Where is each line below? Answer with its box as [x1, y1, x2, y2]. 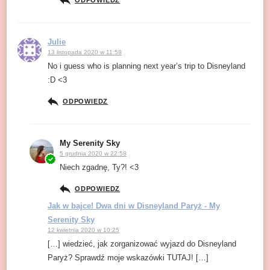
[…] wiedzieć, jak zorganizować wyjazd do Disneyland [48, 239, 236, 248]
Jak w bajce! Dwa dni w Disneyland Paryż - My [48, 201, 220, 210]
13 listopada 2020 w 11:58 [48, 48, 122, 55]
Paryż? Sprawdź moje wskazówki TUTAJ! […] [48, 253, 209, 262]
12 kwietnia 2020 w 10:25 [48, 226, 119, 233]
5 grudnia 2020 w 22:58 [60, 149, 127, 157]
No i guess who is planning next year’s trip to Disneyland [48, 61, 245, 71]
